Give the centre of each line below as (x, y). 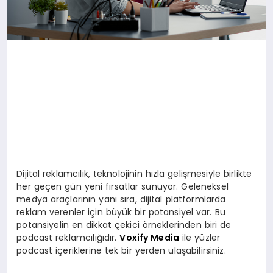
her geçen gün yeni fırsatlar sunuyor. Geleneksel (122, 187)
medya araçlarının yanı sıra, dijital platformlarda (121, 200)
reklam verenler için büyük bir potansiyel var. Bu (121, 212)
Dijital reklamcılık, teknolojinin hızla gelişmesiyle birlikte (134, 174)
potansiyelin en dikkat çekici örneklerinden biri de (124, 225)
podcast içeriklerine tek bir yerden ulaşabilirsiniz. (121, 251)
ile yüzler (200, 238)
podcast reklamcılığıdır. (68, 238)
